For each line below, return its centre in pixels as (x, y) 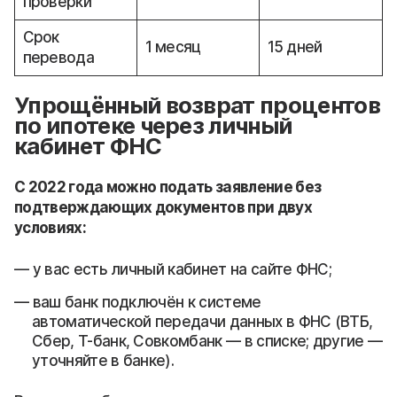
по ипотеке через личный (153, 125)
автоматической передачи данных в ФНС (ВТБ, (202, 321)
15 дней (295, 47)
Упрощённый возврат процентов (197, 105)
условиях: (50, 227)
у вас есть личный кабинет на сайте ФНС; (182, 269)
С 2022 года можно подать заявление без (168, 187)
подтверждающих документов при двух (163, 207)
